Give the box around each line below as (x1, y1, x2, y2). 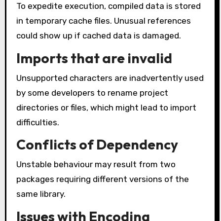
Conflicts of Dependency (16, 136, 178, 153)
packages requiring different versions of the (16, 174, 189, 184)
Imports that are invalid (16, 49, 172, 67)
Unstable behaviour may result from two (16, 159, 176, 169)
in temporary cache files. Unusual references (16, 16, 191, 26)
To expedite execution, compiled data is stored (16, 1, 201, 11)
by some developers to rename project (16, 87, 168, 98)
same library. (16, 188, 66, 199)
